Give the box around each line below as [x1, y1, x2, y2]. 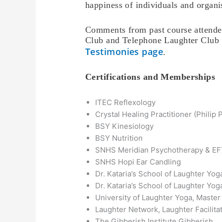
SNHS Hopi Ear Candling [95, 157, 181, 166]
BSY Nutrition [95, 133, 143, 143]
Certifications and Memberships [85, 71, 216, 82]
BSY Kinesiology [95, 121, 154, 131]
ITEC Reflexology [95, 97, 156, 107]
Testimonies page [85, 46, 164, 58]
